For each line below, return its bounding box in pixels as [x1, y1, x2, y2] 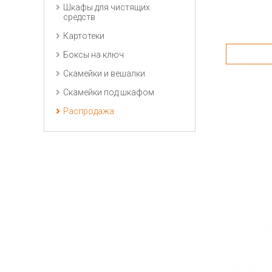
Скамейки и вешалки [63, 69, 145, 78]
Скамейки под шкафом [63, 87, 154, 97]
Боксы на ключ [63, 50, 124, 59]
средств [63, 12, 95, 22]
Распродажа [63, 106, 114, 116]
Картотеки [63, 31, 104, 41]
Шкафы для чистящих [63, 2, 150, 12]
